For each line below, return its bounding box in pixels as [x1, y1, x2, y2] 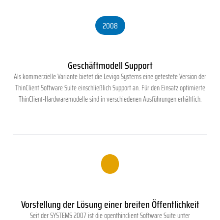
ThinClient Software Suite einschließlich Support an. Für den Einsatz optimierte [15, 82, 205, 94]
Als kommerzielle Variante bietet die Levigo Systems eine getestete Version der [14, 71, 206, 82]
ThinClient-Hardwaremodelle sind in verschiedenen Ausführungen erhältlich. [18, 94, 202, 105]
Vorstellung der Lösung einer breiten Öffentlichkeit [21, 196, 199, 212]
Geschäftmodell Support [67, 57, 153, 74]
